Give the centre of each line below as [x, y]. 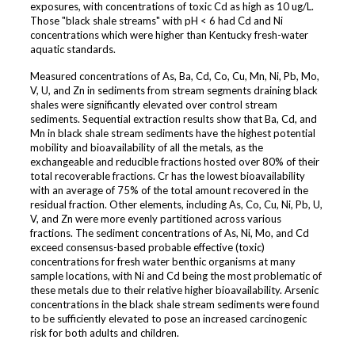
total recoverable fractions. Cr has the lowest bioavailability [167, 176]
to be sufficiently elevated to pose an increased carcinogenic [168, 319]
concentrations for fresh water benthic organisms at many [162, 262]
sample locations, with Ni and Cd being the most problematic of [176, 276]
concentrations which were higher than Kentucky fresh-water [169, 35]
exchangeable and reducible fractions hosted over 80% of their [174, 162]
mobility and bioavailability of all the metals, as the [146, 148]
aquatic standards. [73, 50]
